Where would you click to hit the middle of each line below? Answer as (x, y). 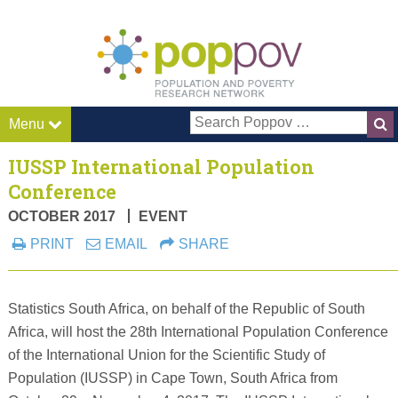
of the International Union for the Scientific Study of (166, 355)
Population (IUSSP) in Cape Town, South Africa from (172, 378)
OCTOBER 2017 (61, 217)
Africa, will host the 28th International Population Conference (198, 332)
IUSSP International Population (161, 167)
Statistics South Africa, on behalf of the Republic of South (186, 309)
